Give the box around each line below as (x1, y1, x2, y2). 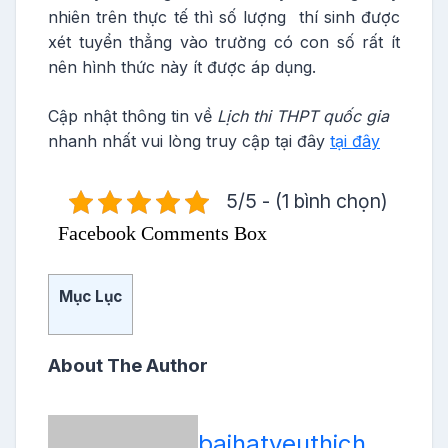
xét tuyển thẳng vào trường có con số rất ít (48, 32, 400, 52)
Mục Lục (59, 287, 122, 306)
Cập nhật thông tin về (48, 106, 217, 126)
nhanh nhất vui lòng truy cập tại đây (48, 131, 330, 151)
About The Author (48, 353, 208, 377)
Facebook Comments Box (58, 222, 267, 244)
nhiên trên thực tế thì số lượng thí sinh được (48, 7, 400, 27)
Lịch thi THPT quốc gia (217, 106, 389, 126)
